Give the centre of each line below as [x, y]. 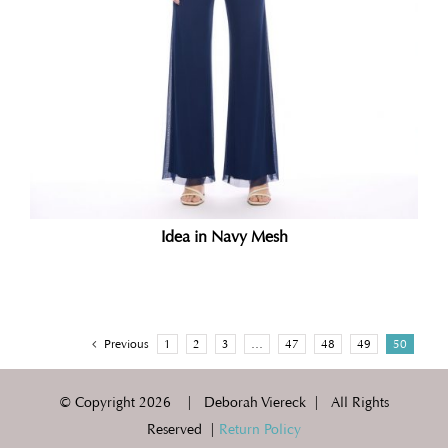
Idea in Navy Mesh [224, 236]
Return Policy [260, 429]
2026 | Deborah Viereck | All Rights [263, 402]
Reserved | [183, 429]
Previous [126, 343]
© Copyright [99, 402]
